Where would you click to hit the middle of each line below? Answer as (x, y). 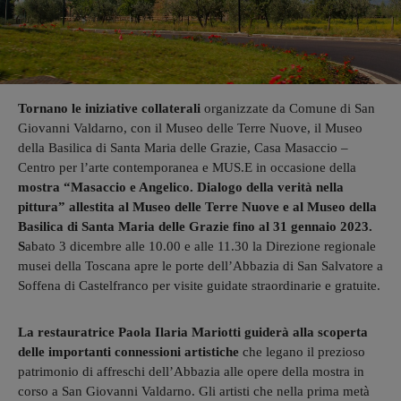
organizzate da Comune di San (288, 108)
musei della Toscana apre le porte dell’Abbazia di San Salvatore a (200, 265)
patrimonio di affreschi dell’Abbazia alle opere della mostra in (191, 371)
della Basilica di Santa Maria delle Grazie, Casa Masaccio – (183, 147)
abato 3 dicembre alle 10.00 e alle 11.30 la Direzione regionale (200, 246)
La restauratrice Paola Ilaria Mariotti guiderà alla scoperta (193, 332)
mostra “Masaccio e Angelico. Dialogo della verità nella (181, 187)
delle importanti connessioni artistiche (128, 351)
